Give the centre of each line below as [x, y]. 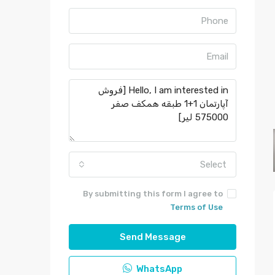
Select [213, 165]
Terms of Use [196, 207]
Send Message [153, 237]
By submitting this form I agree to [153, 194]
